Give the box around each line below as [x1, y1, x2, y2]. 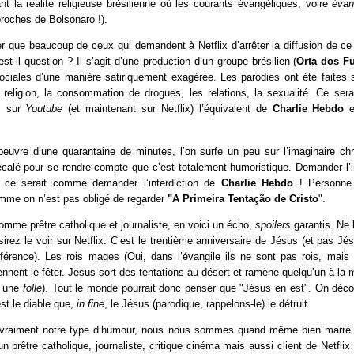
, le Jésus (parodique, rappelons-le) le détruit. [104, 297, 311, 310]
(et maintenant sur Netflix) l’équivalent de [62, 103, 273, 115]
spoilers [255, 218, 291, 231]
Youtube [25, 103, 63, 115]
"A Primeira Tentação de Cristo [168, 192, 318, 205]
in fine [77, 297, 104, 310]
